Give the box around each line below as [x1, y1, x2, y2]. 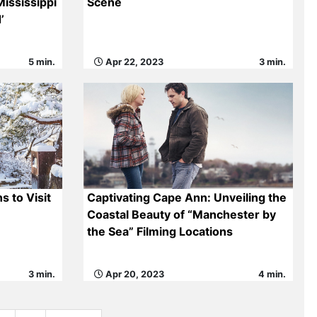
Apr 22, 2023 [103, 57, 163, 67]
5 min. [28, 57, 55, 67]
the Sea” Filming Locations [86, 224, 233, 238]
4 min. [258, 269, 287, 279]
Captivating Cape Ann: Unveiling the [86, 190, 287, 204]
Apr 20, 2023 [103, 269, 164, 279]
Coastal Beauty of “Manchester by [86, 207, 276, 221]
